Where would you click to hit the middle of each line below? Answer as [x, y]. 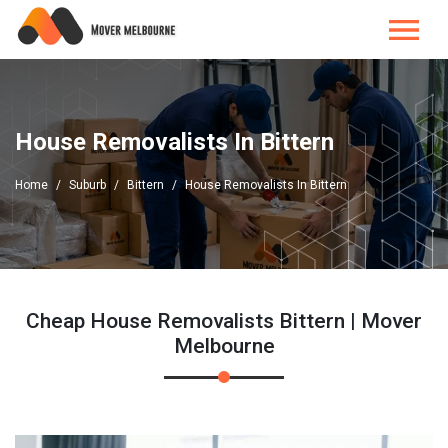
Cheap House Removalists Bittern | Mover [224, 321]
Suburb [87, 185]
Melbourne [224, 346]
